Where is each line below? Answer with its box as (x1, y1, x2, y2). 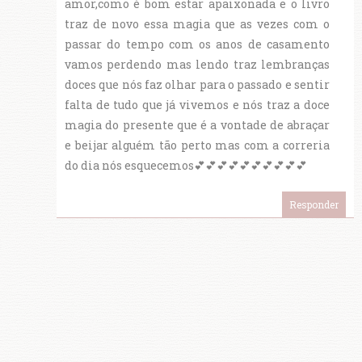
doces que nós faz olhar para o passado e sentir (65, 77, 330, 93)
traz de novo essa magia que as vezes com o (65, 16, 330, 32)
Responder (289, 198, 339, 212)
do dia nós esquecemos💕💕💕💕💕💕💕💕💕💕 (65, 158, 307, 174)
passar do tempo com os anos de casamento (65, 36, 330, 53)
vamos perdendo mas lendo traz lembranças (65, 57, 330, 73)
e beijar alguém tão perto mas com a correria (65, 137, 330, 154)
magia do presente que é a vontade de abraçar (65, 117, 330, 133)
